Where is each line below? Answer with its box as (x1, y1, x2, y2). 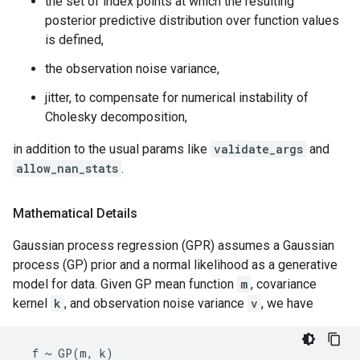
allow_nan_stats (16, 161, 118, 176)
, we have (261, 296, 313, 311)
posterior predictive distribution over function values (45, 13, 339, 28)
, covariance (251, 276, 317, 292)
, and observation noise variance (64, 296, 247, 311)
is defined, (45, 32, 104, 47)
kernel (13, 296, 51, 311)
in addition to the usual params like (13, 141, 211, 157)
